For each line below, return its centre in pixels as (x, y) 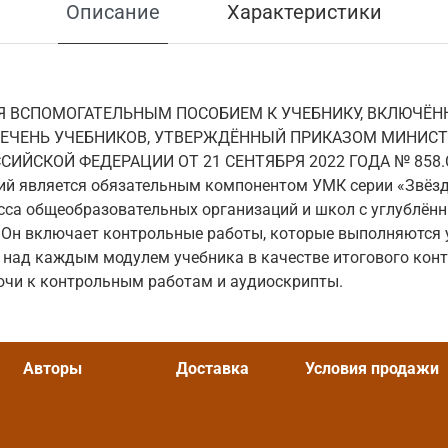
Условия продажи (372, 368)
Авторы (53, 368)
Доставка (213, 368)
